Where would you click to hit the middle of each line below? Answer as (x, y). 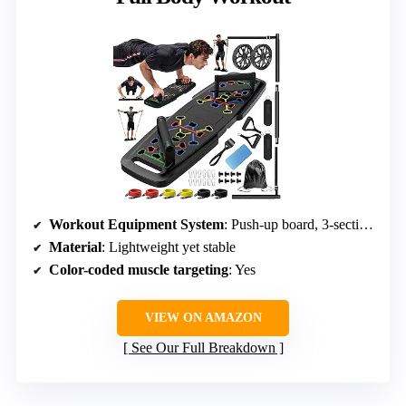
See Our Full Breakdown (203, 348)
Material (75, 247)
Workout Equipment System (136, 225)
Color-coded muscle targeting (139, 270)
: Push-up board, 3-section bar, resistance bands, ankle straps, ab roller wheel (291, 225)
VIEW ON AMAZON (203, 318)
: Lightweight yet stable (169, 247)
